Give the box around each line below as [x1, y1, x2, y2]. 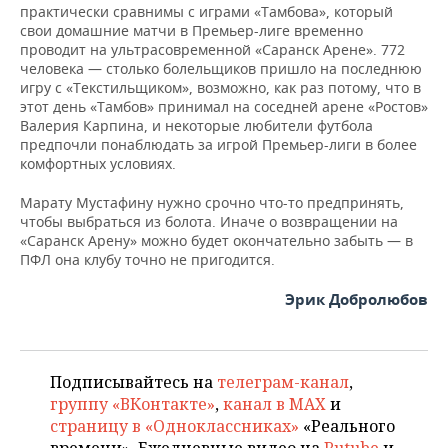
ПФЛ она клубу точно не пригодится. [20, 250, 275, 269]
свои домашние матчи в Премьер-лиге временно [20, 21, 363, 40]
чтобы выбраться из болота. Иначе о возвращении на [20, 212, 398, 231]
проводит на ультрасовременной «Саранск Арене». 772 [20, 40, 405, 59]
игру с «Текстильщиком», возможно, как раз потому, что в [20, 78, 421, 97]
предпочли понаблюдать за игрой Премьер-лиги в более [20, 135, 417, 154]
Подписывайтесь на [50, 371, 217, 393]
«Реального [299, 415, 395, 437]
